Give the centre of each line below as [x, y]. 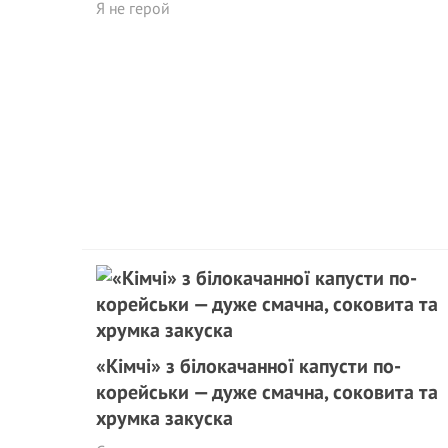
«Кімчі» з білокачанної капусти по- [248, 366]
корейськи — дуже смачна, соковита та [267, 392]
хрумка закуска [164, 418]
